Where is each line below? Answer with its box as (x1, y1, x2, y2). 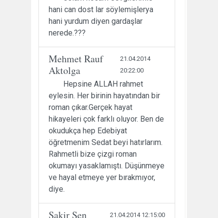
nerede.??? (49, 28, 86, 37)
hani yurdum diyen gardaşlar (49, 16, 143, 26)
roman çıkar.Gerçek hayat (49, 102, 132, 112)
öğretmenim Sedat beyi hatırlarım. (49, 137, 163, 147)
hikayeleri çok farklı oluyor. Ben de (49, 114, 164, 124)
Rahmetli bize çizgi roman (49, 149, 137, 159)
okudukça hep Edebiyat (49, 126, 127, 135)
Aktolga (49, 63, 80, 77)
